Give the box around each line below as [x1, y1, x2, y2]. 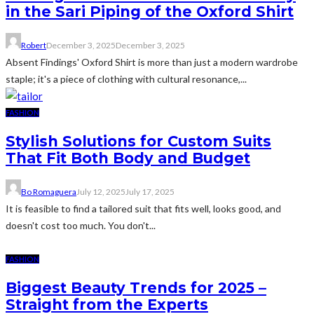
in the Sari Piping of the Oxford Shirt [6, 3, 294, 21]
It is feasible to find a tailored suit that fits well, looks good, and [6, 202, 281, 214]
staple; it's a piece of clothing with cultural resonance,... [6, 72, 247, 85]
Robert [21, 39, 46, 50]
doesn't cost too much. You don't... [6, 219, 156, 231]
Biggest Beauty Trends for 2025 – [6, 279, 266, 297]
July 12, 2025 [76, 186, 125, 197]
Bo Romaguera [21, 186, 76, 197]
